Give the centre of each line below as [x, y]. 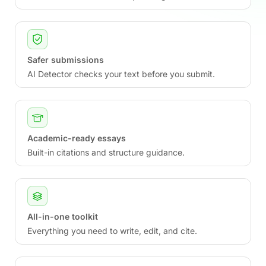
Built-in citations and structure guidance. [106, 152]
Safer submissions [66, 60]
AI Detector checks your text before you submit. [121, 74]
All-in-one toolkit [63, 216]
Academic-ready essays [77, 138]
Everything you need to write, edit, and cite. [112, 231]
